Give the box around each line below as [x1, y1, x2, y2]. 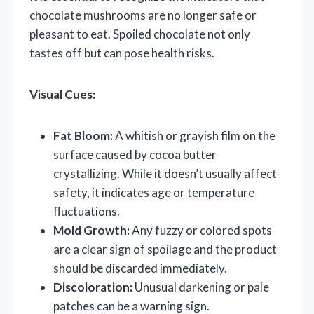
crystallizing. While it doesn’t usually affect [53, 165, 277, 181]
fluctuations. [53, 203, 120, 219]
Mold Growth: [53, 222, 130, 238]
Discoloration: [53, 279, 132, 294]
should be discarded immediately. [53, 260, 227, 275]
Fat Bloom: [53, 128, 113, 143]
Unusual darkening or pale [132, 279, 269, 294]
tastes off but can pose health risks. [29, 45, 214, 60]
